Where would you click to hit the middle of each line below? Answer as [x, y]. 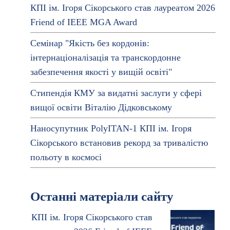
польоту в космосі [66, 157]
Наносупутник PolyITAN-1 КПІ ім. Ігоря [111, 128]
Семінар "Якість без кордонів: [90, 43]
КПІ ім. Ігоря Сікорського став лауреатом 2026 [122, 8]
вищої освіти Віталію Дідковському [101, 107]
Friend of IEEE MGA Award [83, 22]
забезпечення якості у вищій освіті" [101, 72]
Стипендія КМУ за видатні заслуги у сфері [116, 93]
